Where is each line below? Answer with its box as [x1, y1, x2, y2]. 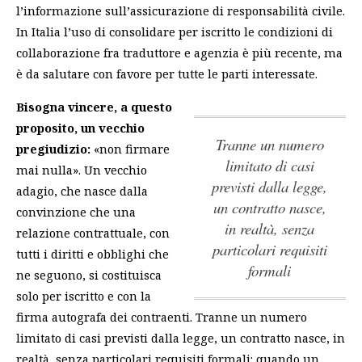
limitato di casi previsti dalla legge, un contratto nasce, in [16, 329, 345, 346]
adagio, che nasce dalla [16, 182, 148, 199]
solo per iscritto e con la [16, 287, 151, 304]
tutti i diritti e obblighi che [16, 245, 169, 262]
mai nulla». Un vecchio [16, 161, 147, 178]
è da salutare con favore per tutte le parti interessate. [16, 65, 318, 82]
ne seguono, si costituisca [16, 266, 162, 283]
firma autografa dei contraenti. [16, 308, 196, 325]
